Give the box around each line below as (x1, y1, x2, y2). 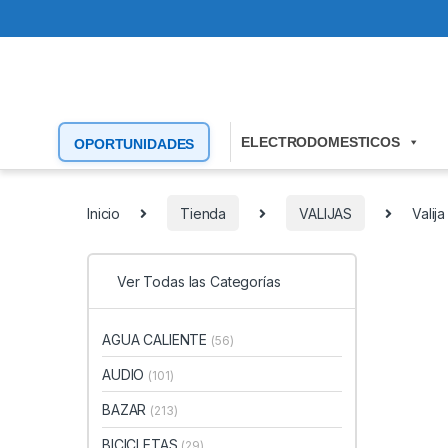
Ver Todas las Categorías (117, 273, 281, 291)
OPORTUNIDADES (74, 136, 195, 153)
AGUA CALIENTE (102, 330, 212, 348)
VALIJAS (299, 204, 353, 222)
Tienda (180, 204, 227, 222)
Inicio (87, 204, 121, 222)
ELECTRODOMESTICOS (241, 134, 400, 151)
